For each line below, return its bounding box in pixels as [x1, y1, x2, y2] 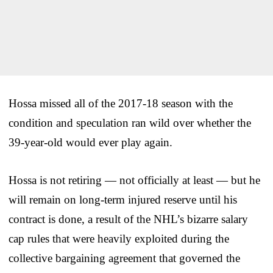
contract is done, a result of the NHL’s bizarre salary [9, 212, 248, 225]
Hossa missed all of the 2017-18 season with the [9, 96, 233, 110]
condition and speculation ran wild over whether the [9, 116, 251, 129]
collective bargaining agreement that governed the [9, 251, 240, 264]
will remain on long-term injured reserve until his [9, 193, 237, 206]
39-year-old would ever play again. [9, 135, 172, 149]
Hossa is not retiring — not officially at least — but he [9, 173, 260, 186]
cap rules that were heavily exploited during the [9, 232, 229, 245]
